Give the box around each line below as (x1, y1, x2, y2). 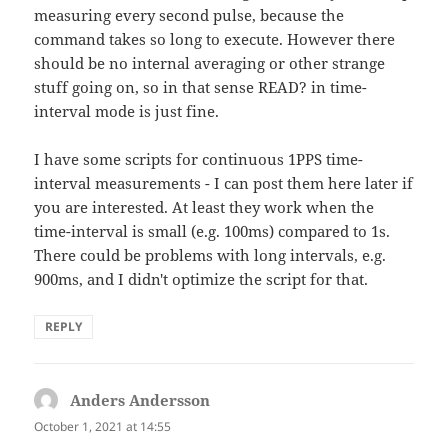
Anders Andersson (70, 390, 211, 411)
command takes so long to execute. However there (34, 29, 396, 50)
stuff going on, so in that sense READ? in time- (34, 77, 368, 98)
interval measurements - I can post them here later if (34, 173, 414, 194)
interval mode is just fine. (34, 101, 220, 122)
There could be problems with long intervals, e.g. (34, 245, 387, 266)
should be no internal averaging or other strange (34, 53, 386, 74)
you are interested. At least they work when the (34, 197, 375, 218)
